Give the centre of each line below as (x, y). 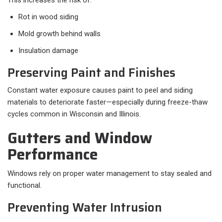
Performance (53, 155)
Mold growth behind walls (59, 34)
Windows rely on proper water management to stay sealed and (110, 174)
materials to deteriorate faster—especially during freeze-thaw (108, 102)
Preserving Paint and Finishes (91, 73)
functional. (25, 186)
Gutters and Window (80, 138)
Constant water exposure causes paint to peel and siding (100, 90)
